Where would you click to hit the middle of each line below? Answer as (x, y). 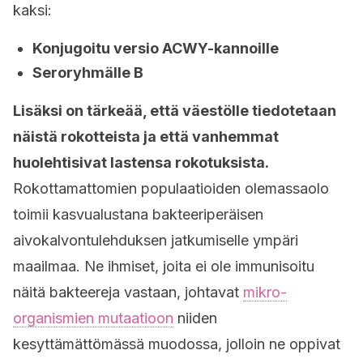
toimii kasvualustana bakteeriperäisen (138, 214)
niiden (195, 318)
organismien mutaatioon (93, 318)
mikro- (265, 292)
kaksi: (32, 10)
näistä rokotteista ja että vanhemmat (146, 137)
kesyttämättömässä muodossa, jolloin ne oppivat (177, 344)
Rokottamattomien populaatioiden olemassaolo (171, 188)
